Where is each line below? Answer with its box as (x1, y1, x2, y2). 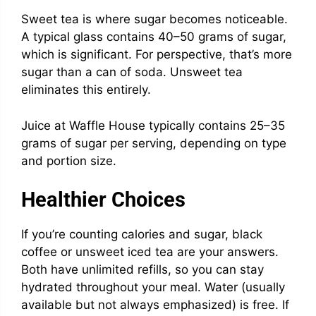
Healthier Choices (21, 188, 186, 212)
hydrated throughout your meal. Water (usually (21, 280, 285, 295)
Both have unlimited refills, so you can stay (21, 262, 264, 277)
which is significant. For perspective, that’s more (21, 47, 292, 62)
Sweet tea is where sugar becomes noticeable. (21, 12, 288, 27)
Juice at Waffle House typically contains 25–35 (21, 118, 285, 133)
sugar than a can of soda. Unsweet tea (21, 65, 243, 80)
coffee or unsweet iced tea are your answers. (21, 245, 279, 260)
